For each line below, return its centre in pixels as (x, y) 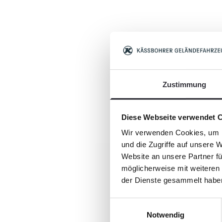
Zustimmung (184, 85)
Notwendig (166, 215)
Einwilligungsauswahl (144, 203)
